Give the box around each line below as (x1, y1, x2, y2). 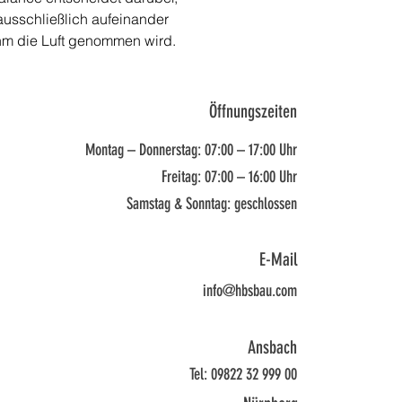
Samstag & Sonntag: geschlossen (127, 194, 297, 214)
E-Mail (259, 249, 297, 270)
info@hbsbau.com (203, 281, 297, 301)
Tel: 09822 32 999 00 (189, 364, 297, 384)
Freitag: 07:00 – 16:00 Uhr (162, 167, 297, 187)
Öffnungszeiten (209, 100, 297, 122)
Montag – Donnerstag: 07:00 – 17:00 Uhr (85, 140, 297, 160)
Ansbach (248, 336, 297, 358)
